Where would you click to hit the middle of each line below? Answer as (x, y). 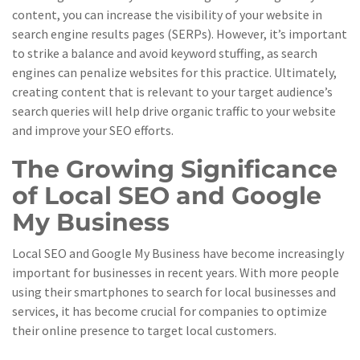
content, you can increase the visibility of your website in (167, 14)
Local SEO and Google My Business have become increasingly (178, 253)
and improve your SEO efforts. (93, 130)
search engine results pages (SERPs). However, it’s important (180, 34)
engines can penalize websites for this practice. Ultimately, (174, 72)
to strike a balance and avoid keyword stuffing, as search (165, 53)
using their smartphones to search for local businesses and (174, 292)
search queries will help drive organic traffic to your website (174, 111)
